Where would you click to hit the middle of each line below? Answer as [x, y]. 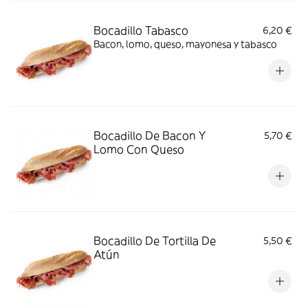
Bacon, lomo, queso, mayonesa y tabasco [185, 44]
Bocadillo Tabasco [141, 30]
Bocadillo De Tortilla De [155, 241]
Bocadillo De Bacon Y [150, 135]
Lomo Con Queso [139, 149]
